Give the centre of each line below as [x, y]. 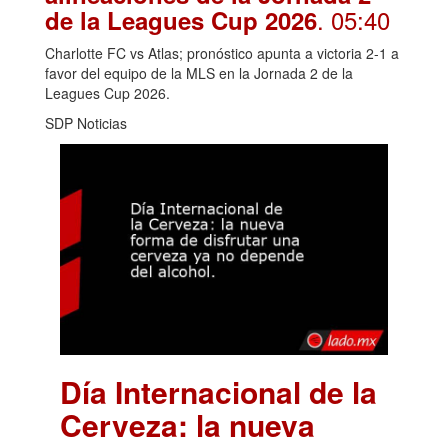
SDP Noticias [86, 123]
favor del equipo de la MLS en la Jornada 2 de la [199, 73]
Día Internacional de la [218, 391]
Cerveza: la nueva [187, 424]
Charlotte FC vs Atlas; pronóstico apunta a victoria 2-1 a [222, 53]
